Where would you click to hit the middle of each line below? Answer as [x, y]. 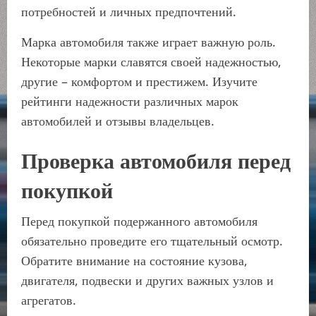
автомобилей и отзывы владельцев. [118, 121]
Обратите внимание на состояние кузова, [134, 260]
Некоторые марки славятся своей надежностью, [151, 61]
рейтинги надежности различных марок [130, 101]
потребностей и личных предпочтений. [129, 11]
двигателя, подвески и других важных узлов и [147, 280]
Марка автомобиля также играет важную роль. [148, 42]
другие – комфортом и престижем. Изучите [139, 81]
